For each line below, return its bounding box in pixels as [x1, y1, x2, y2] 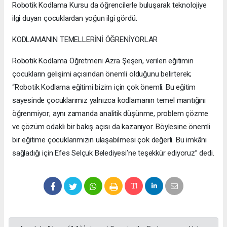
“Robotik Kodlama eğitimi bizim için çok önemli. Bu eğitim [12, 83, 196, 92]
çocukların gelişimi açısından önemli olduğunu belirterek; [12, 69, 192, 79]
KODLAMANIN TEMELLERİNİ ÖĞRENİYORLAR [12, 35, 158, 45]
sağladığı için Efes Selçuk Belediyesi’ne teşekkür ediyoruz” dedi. [12, 148, 214, 158]
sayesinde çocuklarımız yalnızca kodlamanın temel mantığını [12, 96, 206, 105]
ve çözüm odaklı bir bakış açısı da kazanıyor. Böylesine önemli [12, 122, 211, 132]
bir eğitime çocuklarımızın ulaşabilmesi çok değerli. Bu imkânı [12, 135, 207, 145]
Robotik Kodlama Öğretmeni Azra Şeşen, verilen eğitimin [12, 56, 194, 66]
